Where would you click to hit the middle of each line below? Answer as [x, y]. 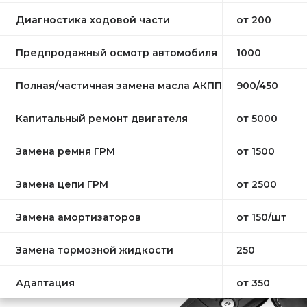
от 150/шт [262, 217]
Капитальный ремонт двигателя [102, 118]
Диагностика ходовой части [93, 20]
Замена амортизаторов [79, 217]
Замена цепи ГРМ [62, 184]
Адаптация [46, 283]
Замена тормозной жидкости [95, 250]
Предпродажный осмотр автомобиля [117, 52]
